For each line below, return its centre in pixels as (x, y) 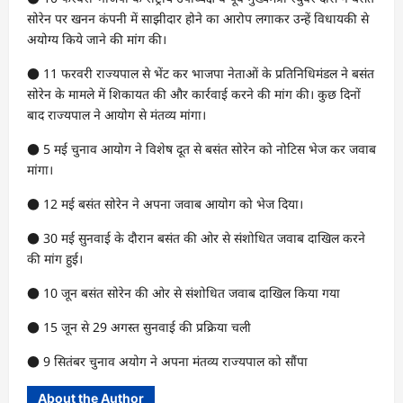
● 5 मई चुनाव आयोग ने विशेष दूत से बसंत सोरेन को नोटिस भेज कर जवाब (201, 148)
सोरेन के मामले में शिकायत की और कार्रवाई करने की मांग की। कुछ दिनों (194, 94)
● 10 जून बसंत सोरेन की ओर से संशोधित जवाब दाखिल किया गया (184, 292)
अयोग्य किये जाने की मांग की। (97, 39)
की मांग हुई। (55, 258)
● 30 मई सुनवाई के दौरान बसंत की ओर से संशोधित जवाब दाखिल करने (196, 237)
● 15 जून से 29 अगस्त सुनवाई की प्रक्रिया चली (139, 327)
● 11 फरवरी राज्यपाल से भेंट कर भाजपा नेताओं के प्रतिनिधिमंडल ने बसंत (201, 73)
